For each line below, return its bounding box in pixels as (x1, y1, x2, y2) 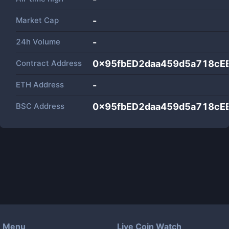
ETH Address (16, 80, 64, 89)
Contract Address (16, 58, 82, 68)
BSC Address (16, 101, 64, 111)
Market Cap (16, 15, 59, 25)
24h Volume (16, 37, 60, 47)
